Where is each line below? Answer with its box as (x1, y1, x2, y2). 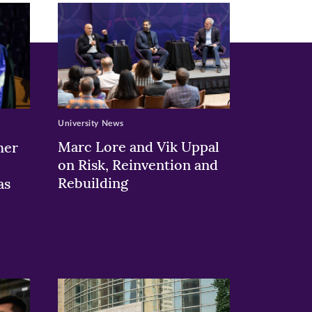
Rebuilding (57, 174, 128, 192)
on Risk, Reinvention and (57, 156, 218, 174)
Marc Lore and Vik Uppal (57, 138, 219, 156)
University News (57, 119, 124, 128)
